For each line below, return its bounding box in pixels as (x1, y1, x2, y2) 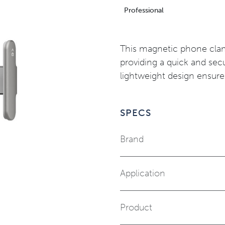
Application (120, 168, 165, 179)
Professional (124, 6, 164, 15)
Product (120, 202, 152, 213)
